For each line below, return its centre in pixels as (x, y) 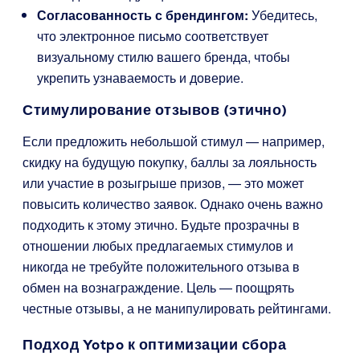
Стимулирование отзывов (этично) (155, 110)
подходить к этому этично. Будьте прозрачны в (161, 225)
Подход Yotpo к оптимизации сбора (154, 344)
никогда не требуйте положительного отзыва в (161, 266)
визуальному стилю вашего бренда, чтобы (164, 57)
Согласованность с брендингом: (143, 15)
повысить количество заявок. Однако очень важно (173, 204)
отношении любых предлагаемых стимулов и (158, 245)
